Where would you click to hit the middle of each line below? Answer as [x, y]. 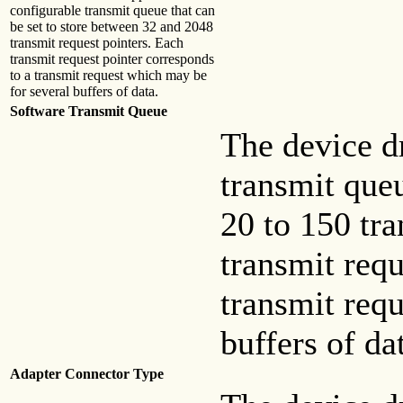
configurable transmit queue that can [112, 11]
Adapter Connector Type [87, 374]
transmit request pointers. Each [97, 43]
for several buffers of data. [84, 92]
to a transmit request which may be [108, 76]
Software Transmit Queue [89, 112]
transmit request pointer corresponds [112, 59]
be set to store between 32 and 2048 [112, 27]
